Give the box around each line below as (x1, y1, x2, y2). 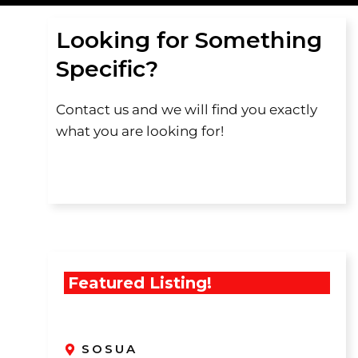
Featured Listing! (67, 273, 212, 292)
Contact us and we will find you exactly (55, 101, 317, 117)
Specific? (55, 55, 158, 82)
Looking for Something (55, 26, 322, 54)
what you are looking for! (55, 123, 224, 139)
